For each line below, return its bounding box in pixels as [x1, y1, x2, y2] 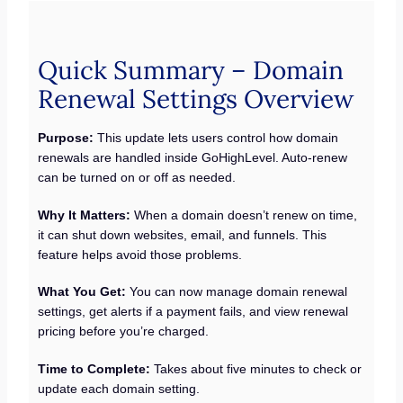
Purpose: [38, 130, 98, 146]
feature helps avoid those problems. [38, 246, 243, 262]
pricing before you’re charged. [38, 324, 210, 339]
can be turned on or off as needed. [38, 170, 237, 185]
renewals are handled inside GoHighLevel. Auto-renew [38, 150, 348, 166]
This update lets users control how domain [97, 130, 339, 146]
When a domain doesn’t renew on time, [134, 207, 358, 222]
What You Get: [38, 284, 130, 300]
